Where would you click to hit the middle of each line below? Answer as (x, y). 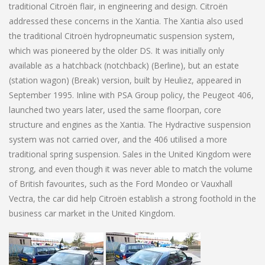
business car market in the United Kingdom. (92, 213)
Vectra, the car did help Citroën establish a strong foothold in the (132, 198)
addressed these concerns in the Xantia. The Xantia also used (126, 21)
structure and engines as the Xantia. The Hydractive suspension (130, 124)
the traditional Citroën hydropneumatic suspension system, (122, 35)
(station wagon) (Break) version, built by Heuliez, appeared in (125, 80)
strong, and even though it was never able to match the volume (131, 169)
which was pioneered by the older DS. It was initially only (117, 50)
